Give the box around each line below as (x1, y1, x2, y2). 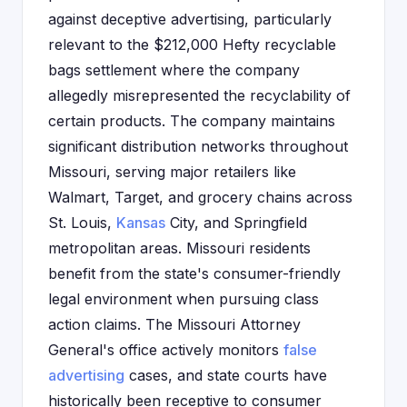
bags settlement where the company (48, 61, 300, 79)
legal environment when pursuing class (48, 290, 319, 308)
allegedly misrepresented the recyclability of (48, 86, 351, 104)
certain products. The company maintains (48, 112, 335, 130)
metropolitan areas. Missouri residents (48, 239, 311, 257)
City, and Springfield (165, 213, 307, 232)
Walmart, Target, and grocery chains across (48, 188, 352, 206)
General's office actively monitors (48, 341, 283, 359)
